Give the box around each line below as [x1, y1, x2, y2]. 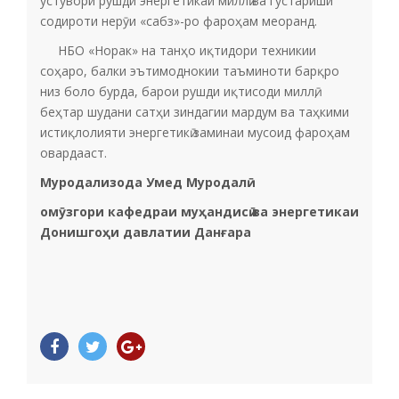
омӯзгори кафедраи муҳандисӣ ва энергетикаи [40, 203, 359, 220]
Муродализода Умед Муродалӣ [40, 174, 247, 191]
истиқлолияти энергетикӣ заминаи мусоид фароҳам [40, 124, 350, 141]
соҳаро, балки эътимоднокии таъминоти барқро [40, 62, 339, 79]
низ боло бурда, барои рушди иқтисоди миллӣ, [40, 83, 318, 100]
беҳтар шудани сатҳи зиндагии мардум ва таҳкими [40, 103, 349, 120]
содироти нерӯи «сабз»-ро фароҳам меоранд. [40, 12, 317, 29]
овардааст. [40, 144, 107, 161]
